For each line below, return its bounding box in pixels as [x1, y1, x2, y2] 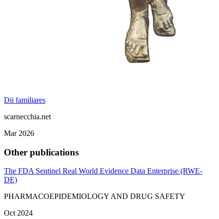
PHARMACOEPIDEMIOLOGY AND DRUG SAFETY [4, 192, 185, 201]
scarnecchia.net [4, 112, 51, 121]
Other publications [4, 147, 79, 157]
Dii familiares [4, 95, 45, 104]
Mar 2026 [4, 129, 34, 137]
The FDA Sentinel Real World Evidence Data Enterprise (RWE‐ [4, 167, 202, 175]
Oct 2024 [4, 209, 33, 218]
